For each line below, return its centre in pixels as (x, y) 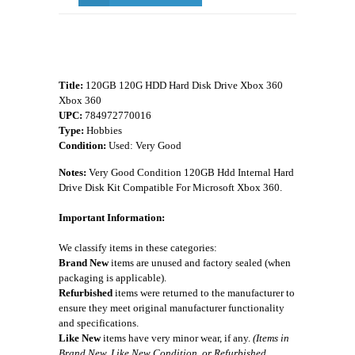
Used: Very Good (144, 145)
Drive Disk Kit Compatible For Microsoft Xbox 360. (170, 187)
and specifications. (99, 323)
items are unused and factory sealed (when (200, 263)
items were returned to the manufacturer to (204, 293)
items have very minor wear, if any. (177, 338)
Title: (71, 85)
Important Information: (112, 218)
